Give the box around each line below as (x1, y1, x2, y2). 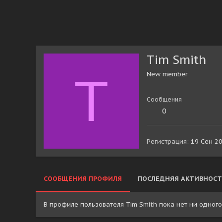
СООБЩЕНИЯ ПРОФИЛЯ (44, 174, 122, 183)
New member (147, 70, 188, 79)
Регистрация (147, 137, 187, 146)
